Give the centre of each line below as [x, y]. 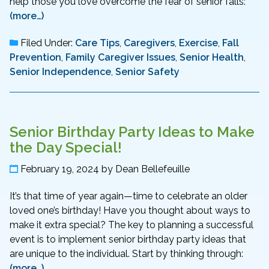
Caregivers [149, 43]
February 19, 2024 [60, 169]
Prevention [35, 58]
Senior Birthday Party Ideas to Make [132, 132]
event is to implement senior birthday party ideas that [128, 239]
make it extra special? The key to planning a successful [131, 225]
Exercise [198, 43]
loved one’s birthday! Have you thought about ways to [130, 210]
